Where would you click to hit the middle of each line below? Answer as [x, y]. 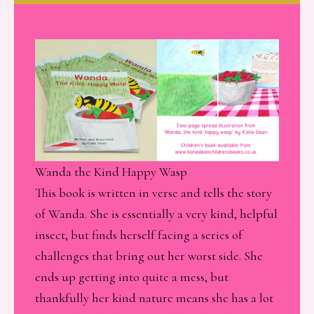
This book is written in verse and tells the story [153, 192]
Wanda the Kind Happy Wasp [111, 171]
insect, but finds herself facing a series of [139, 234]
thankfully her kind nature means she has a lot [154, 298]
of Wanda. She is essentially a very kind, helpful [156, 213]
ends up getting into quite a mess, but [132, 277]
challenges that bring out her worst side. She [149, 255]
